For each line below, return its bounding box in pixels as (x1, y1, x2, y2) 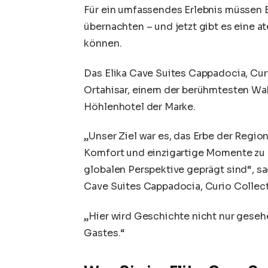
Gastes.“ (84, 227, 126, 240)
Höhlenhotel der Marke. (84, 100, 196, 113)
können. (84, 37, 122, 50)
